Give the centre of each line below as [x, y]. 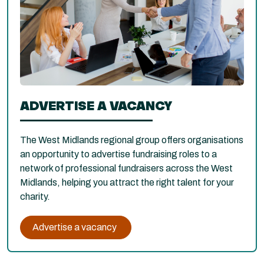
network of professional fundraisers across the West [126, 168]
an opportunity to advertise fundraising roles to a [118, 154]
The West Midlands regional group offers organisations [132, 140]
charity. [35, 196]
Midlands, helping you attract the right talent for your [127, 182]
